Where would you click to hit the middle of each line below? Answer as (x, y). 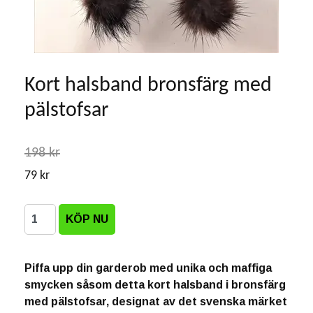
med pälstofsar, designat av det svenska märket (156, 301)
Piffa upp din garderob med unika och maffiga (148, 268)
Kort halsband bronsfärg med (148, 86)
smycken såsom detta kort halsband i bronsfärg (155, 285)
